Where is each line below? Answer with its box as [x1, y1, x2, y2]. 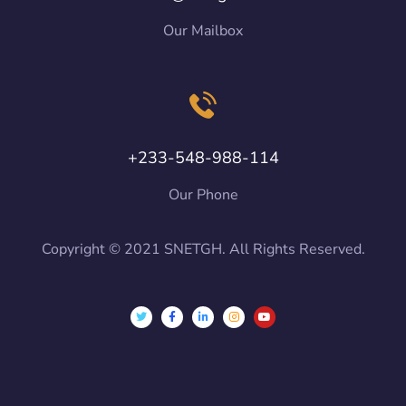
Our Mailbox [163, 21, 243, 42]
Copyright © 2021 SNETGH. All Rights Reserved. [41, 238, 365, 259]
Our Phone [168, 184, 238, 205]
